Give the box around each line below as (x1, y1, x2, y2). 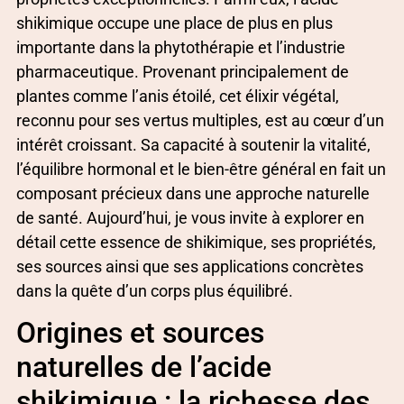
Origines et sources (16, 316, 264, 351)
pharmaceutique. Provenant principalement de (16, 62, 349, 82)
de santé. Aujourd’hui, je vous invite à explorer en (16, 208, 364, 228)
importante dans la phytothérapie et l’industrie (16, 38, 345, 58)
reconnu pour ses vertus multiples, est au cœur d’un (16, 111, 384, 131)
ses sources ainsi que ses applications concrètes (16, 257, 363, 277)
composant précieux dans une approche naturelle (16, 184, 370, 204)
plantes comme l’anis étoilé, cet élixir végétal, (16, 87, 339, 106)
